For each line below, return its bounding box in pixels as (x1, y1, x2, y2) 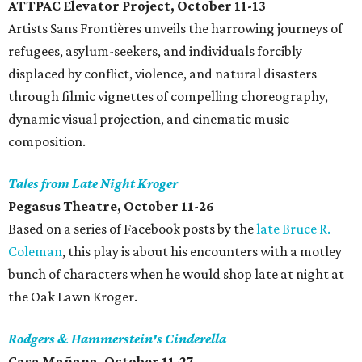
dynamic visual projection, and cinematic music (8, 111, 289, 127)
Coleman (8, 243, 62, 259)
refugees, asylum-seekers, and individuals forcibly (8, 43, 302, 59)
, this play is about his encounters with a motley (62, 243, 342, 259)
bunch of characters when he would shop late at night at (8, 266, 344, 282)
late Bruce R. (256, 221, 330, 237)
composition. (8, 133, 86, 149)
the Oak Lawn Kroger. (8, 288, 137, 305)
